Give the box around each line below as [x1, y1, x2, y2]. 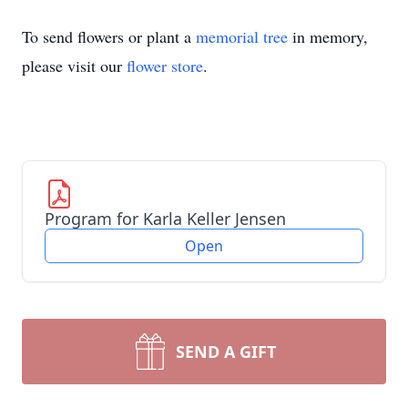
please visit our [22, 55, 127, 76]
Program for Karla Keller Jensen [45, 208, 286, 229]
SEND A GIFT [176, 341, 276, 362]
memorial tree [196, 25, 288, 47]
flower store [127, 55, 203, 76]
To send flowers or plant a [22, 25, 196, 47]
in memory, [288, 25, 368, 47]
